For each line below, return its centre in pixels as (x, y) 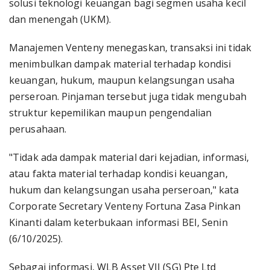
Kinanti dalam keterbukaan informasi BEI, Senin (118, 222)
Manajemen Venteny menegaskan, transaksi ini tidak (130, 48)
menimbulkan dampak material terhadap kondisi (120, 64)
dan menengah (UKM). (60, 19)
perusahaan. (38, 129)
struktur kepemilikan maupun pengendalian (111, 113)
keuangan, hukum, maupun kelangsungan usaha (122, 80)
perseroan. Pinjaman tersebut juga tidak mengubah (128, 96)
